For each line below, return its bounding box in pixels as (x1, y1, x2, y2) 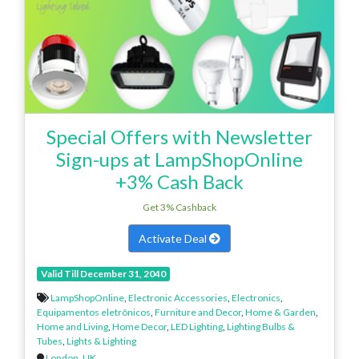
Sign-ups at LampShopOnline (56, 147, 303, 171)
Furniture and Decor (155, 305, 241, 318)
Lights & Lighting (67, 334, 136, 347)
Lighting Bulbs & (227, 320, 295, 333)
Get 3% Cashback (143, 200, 216, 213)
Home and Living (37, 320, 108, 333)
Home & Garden (245, 305, 316, 318)
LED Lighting (171, 320, 223, 333)
